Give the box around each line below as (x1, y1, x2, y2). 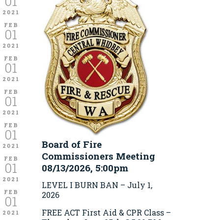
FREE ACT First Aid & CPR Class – (42, 207, 171, 218)
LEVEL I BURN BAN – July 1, (42, 179, 152, 190)
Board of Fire (42, 138, 102, 151)
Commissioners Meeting (42, 150, 155, 163)
